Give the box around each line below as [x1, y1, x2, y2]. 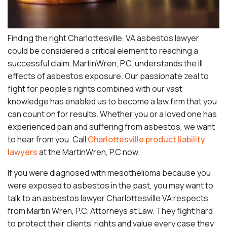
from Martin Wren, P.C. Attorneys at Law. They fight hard [8, 205, 213, 216]
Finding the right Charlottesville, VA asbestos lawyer [8, 32, 199, 44]
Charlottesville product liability [88, 133, 205, 145]
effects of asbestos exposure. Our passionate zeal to [8, 70, 209, 82]
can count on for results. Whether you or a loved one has [8, 108, 217, 120]
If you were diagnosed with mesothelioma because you [8, 167, 211, 178]
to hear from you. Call [8, 133, 88, 145]
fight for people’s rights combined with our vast [8, 83, 182, 94]
